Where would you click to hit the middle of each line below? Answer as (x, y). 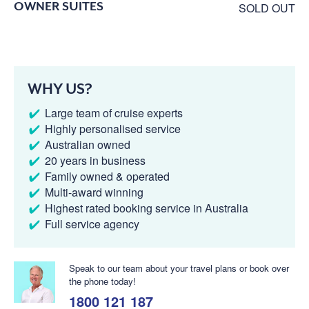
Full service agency (92, 223)
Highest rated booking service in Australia (147, 208)
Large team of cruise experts (114, 112)
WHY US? (60, 89)
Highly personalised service (113, 128)
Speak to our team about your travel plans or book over (179, 268)
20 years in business (95, 160)
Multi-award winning (94, 192)
